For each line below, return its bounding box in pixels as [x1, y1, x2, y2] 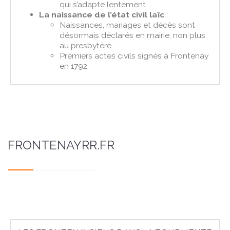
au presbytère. [60, 40, 113, 50]
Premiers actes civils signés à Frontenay [60, 50, 209, 61]
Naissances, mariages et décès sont [60, 20, 196, 30]
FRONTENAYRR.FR [8, 137, 114, 152]
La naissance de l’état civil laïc [39, 9, 165, 20]
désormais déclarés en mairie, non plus [60, 30, 206, 40]
